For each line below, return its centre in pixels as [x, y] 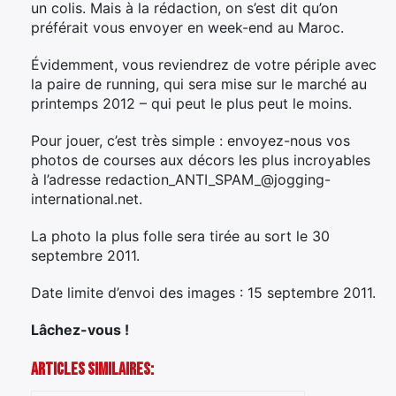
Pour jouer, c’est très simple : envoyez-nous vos [190, 140]
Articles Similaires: [92, 369]
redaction [137, 179]
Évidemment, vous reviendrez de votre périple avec [204, 64]
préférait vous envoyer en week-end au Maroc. [187, 27]
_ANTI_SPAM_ [215, 179]
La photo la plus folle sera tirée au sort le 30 [180, 236]
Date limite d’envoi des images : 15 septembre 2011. [203, 292]
